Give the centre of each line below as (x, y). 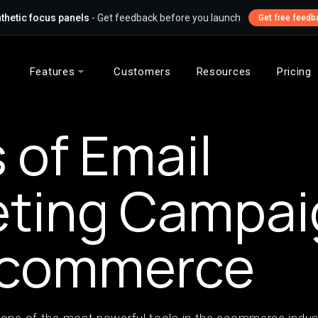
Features (52, 71)
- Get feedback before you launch (165, 17)
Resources (224, 71)
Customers (142, 71)
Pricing (294, 71)
